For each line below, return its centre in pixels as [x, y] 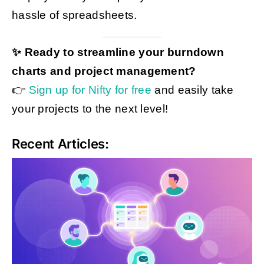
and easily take [193, 90]
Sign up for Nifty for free [90, 90]
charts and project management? [104, 71]
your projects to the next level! [90, 109]
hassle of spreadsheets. [74, 15]
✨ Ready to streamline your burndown [118, 52]
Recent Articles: [60, 144]
